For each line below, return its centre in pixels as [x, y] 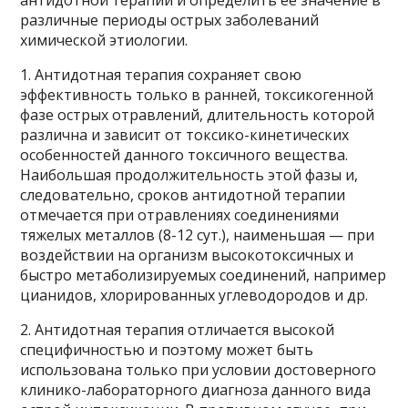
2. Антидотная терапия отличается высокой [178, 329]
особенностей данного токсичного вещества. [184, 154]
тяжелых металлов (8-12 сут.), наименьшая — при [198, 235]
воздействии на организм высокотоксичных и [187, 255]
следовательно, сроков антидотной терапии [183, 194]
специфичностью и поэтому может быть [167, 349]
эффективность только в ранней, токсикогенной [197, 94]
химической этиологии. [104, 40]
